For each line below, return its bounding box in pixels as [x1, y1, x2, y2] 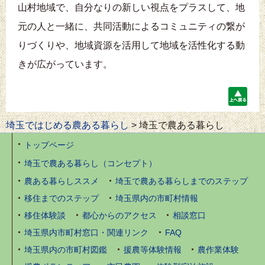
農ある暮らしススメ [24, 177, 99, 186]
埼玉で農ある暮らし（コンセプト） [24, 159, 157, 169]
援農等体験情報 [123, 245, 182, 255]
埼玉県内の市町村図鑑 [24, 245, 107, 255]
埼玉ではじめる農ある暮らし [6, 120, 129, 131]
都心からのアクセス [82, 211, 157, 221]
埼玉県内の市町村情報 [115, 194, 198, 203]
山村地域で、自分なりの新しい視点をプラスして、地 [18, 2, 245, 12]
